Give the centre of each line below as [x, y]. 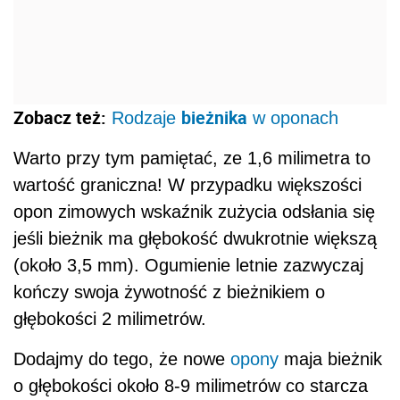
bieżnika [214, 117]
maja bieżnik [330, 358]
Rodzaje [146, 117]
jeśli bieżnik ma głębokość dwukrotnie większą [195, 238]
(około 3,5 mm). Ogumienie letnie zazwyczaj [188, 265]
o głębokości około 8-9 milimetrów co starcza [191, 385]
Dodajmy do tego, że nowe [122, 358]
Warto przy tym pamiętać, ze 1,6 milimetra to [192, 158]
